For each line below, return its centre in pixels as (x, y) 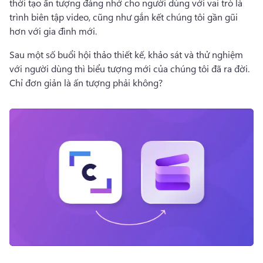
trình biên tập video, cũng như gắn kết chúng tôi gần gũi (124, 17)
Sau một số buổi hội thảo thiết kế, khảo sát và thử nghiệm (126, 54)
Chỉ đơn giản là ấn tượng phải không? (87, 82)
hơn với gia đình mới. (54, 31)
